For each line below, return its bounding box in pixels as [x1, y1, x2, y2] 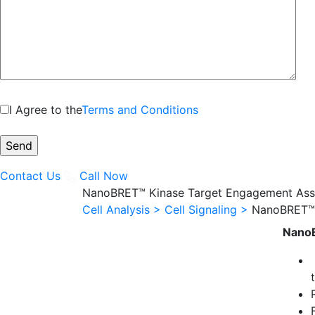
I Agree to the [9, 102, 82, 117]
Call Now [76, 168, 129, 183]
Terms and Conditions [82, 102, 198, 117]
